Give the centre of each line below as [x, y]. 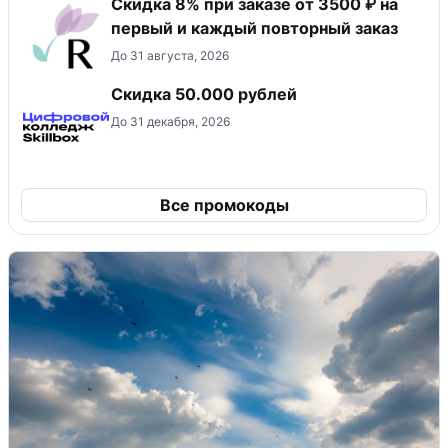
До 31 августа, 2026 [170, 55]
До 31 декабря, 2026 [170, 121]
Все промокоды [224, 204]
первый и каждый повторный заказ [254, 27]
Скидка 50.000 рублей [204, 93]
